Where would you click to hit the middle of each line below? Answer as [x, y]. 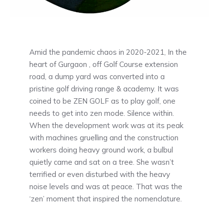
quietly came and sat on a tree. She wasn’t [102, 162]
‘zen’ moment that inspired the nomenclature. [106, 199]
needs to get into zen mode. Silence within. [102, 113]
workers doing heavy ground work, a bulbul [101, 150]
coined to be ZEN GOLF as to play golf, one [102, 101]
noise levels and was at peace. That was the [106, 187]
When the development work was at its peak [106, 126]
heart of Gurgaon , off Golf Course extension [104, 65]
